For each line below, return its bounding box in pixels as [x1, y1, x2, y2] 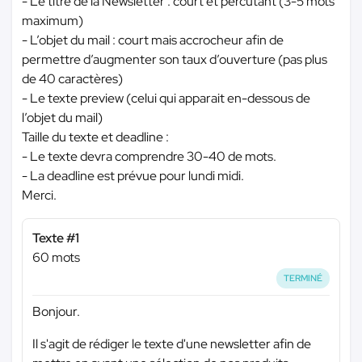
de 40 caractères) [22, 70, 123, 87]
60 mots [32, 249, 80, 266]
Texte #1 [32, 229, 79, 246]
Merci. [22, 187, 57, 204]
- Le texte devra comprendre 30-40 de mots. [22, 148, 276, 165]
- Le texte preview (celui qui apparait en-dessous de [22, 90, 310, 107]
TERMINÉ [284, 272, 323, 284]
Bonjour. [32, 302, 80, 320]
